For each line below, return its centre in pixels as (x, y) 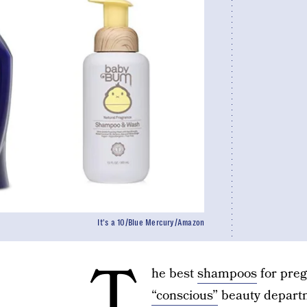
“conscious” (184, 296)
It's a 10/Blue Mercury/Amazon (151, 223)
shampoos (227, 274)
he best (174, 274)
